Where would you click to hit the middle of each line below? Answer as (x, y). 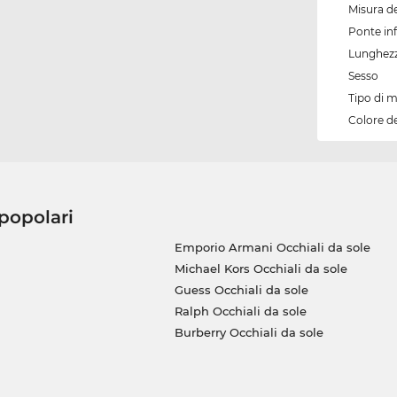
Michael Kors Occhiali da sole (261, 268)
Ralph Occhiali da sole (240, 311)
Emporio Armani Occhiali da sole (272, 247)
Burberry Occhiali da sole (249, 332)
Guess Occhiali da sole (241, 289)
